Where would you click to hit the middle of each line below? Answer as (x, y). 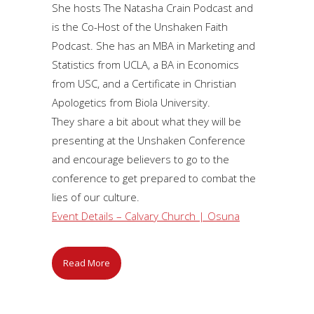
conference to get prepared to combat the (154, 178)
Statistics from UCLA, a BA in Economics (145, 64)
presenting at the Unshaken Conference (149, 140)
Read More (87, 262)
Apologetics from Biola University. (131, 102)
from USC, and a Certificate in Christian (144, 83)
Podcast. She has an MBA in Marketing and (153, 45)
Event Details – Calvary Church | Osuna (146, 216)
